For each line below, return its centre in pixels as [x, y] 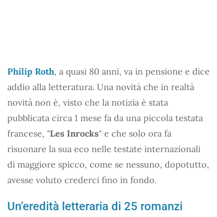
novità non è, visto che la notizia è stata [88, 102]
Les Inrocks [74, 133]
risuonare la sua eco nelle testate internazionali [104, 149]
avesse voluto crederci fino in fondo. [82, 180]
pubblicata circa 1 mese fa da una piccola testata [105, 118]
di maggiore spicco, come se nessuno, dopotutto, [108, 164]
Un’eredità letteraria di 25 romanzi [95, 206]
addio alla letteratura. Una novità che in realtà [101, 87]
